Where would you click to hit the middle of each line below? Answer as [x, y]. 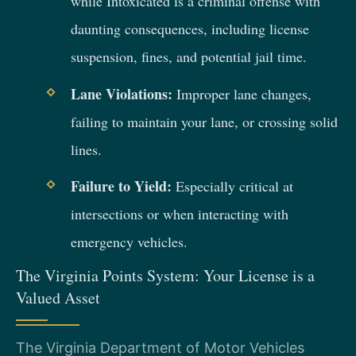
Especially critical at [232, 186]
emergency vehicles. [129, 241]
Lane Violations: [121, 93]
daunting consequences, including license [190, 29]
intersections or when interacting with [179, 213]
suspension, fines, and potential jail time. [188, 57]
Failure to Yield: [121, 186]
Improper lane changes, [242, 93]
